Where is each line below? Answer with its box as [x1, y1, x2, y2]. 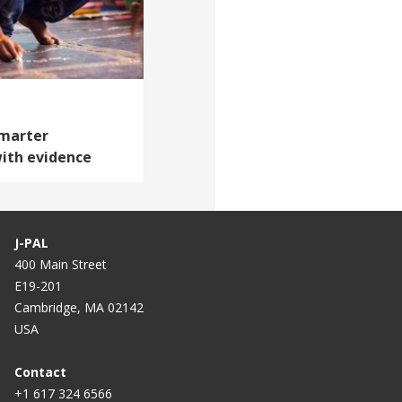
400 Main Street [14, 256, 107, 274]
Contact [14, 363, 66, 381]
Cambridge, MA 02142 [14, 299, 144, 317]
